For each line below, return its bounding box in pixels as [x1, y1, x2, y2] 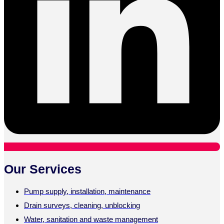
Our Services [4, 162, 81, 176]
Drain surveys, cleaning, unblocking [24, 200, 140, 209]
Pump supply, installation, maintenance [24, 186, 150, 195]
